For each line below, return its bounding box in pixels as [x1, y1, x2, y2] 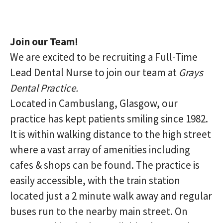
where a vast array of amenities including [10, 143, 190, 156]
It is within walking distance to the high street [10, 127, 211, 141]
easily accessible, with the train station [10, 174, 180, 187]
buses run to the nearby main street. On [10, 205, 188, 218]
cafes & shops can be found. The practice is [10, 158, 200, 172]
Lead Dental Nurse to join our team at [10, 66, 179, 79]
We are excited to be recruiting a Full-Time [10, 50, 198, 64]
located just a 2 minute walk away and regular [10, 189, 212, 203]
